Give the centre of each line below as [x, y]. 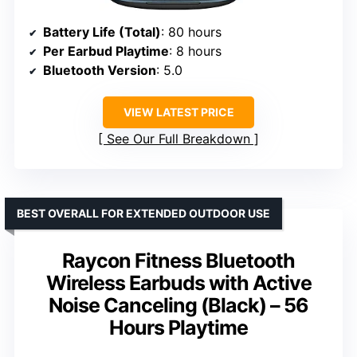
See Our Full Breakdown [178, 139]
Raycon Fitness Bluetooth [178, 261]
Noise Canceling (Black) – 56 [178, 306]
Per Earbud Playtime [106, 51]
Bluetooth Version [100, 71]
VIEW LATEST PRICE [178, 112]
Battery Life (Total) [102, 32]
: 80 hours [191, 32]
